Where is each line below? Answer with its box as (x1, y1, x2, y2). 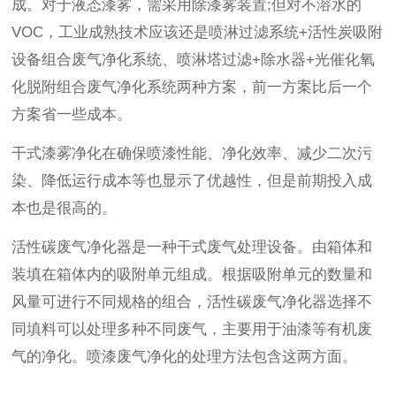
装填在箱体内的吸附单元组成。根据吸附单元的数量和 (11, 266, 373, 284)
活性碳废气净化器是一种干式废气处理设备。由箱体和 (11, 239, 373, 256)
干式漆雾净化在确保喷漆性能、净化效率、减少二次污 (11, 145, 373, 163)
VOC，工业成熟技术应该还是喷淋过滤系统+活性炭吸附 (11, 24, 384, 42)
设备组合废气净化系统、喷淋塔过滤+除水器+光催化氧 (11, 51, 376, 69)
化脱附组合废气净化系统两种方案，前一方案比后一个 (11, 79, 373, 96)
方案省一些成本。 (11, 106, 133, 124)
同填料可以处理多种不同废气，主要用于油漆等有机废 (11, 321, 373, 339)
